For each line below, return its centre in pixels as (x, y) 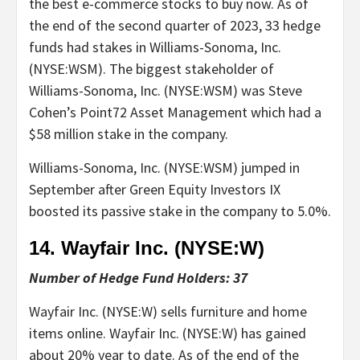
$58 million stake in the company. (129, 133)
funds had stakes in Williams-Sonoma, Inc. (155, 47)
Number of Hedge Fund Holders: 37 (138, 277)
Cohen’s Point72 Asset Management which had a (175, 112)
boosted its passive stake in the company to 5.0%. (180, 211)
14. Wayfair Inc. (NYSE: (134, 247)
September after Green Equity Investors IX (155, 189)
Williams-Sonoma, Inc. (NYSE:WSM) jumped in (164, 167)
